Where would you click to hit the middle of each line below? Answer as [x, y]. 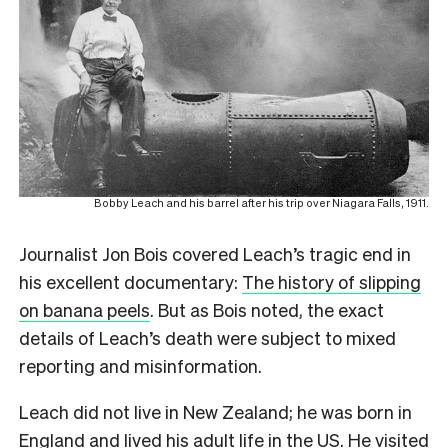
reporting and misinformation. [142, 365]
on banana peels [84, 309]
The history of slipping [331, 281]
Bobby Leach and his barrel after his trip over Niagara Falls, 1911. [261, 202]
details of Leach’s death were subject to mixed [207, 337]
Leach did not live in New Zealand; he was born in [215, 411]
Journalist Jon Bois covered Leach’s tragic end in [215, 253]
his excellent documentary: [130, 281]
